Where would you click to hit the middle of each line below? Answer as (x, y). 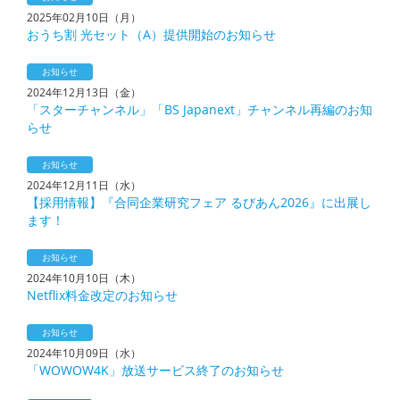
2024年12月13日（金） (84, 92)
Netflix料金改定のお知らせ (102, 295)
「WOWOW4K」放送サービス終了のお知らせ (155, 370)
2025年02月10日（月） (84, 17)
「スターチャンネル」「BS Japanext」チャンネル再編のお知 (200, 109)
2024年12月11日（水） (84, 185)
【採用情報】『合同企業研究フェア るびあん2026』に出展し (199, 202)
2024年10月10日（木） (84, 278)
